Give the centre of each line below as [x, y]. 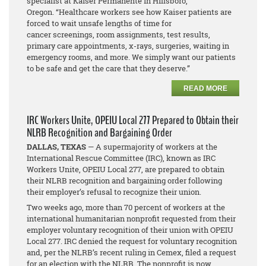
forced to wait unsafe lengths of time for [99, 23]
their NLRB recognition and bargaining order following [124, 181]
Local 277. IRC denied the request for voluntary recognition [132, 241]
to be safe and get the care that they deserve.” [108, 69]
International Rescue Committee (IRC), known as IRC [121, 158]
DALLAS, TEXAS [56, 147]
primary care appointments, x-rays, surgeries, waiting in [128, 46]
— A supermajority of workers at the [152, 147]
